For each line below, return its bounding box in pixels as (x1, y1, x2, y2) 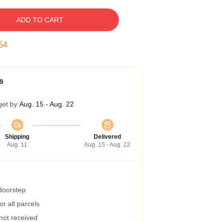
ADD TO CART (16, 16, 63, 24)
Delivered (94, 133, 121, 140)
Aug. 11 (7, 141, 27, 148)
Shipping (5, 133, 29, 140)
